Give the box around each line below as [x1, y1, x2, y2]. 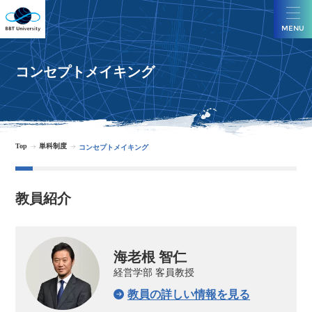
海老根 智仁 [114, 249, 187, 265]
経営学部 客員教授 [114, 267, 195, 279]
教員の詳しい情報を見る [127, 288, 251, 301]
